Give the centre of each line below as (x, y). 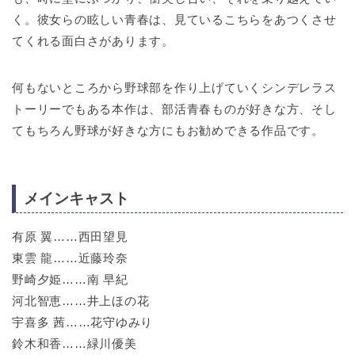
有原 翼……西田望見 (70, 236)
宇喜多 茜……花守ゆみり (83, 322)
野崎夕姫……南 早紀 (70, 279)
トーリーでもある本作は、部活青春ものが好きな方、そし (174, 109)
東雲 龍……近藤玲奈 (70, 258)
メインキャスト (76, 198)
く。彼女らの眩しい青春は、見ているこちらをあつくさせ (174, 20)
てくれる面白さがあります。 (93, 41)
